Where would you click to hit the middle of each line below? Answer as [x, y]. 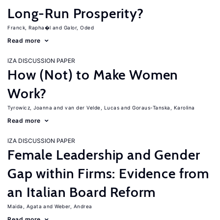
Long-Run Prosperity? [76, 13]
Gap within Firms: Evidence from [109, 173]
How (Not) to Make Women [93, 75]
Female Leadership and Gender [104, 155]
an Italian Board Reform [82, 192]
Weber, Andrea [73, 206]
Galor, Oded [79, 27]
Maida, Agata [25, 206]
